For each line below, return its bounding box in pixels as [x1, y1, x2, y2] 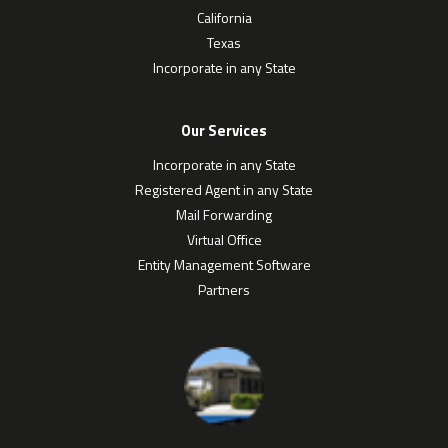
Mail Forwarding [176, 203, 272, 225]
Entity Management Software [137, 253, 311, 275]
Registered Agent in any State [135, 178, 313, 200]
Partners [198, 278, 250, 300]
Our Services [181, 118, 267, 142]
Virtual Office [186, 228, 262, 250]
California [196, 6, 252, 28]
